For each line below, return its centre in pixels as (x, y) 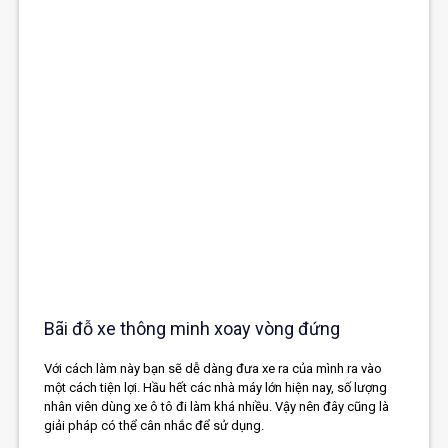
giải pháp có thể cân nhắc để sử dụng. (154, 426)
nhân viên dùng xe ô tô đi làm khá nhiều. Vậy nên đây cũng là (217, 407)
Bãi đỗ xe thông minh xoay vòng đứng (192, 329)
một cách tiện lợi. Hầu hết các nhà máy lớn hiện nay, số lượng (216, 388)
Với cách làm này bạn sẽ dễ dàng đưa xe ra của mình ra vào (213, 369)
